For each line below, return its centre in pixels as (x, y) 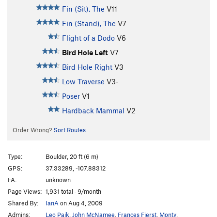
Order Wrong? (33, 130)
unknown (58, 179)
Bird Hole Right (87, 67)
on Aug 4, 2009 (81, 203)
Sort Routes (69, 130)
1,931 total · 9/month (73, 191)
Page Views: (25, 191)
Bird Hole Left (85, 53)
